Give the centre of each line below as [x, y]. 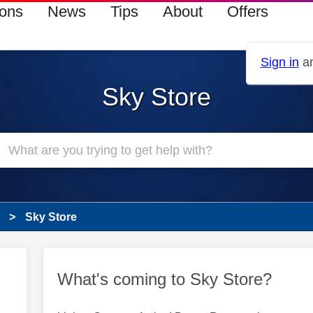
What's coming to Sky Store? [164, 279]
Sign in [279, 63]
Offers [247, 12]
